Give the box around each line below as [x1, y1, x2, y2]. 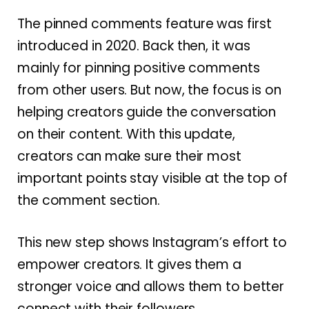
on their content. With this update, [17, 124, 235, 143]
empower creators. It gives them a [17, 255, 241, 275]
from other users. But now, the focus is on [17, 80, 282, 99]
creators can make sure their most [17, 146, 241, 166]
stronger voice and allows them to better [17, 277, 285, 297]
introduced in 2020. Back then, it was [17, 36, 250, 55]
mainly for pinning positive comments [17, 58, 260, 77]
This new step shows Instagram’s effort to [17, 233, 288, 252]
